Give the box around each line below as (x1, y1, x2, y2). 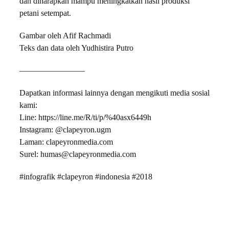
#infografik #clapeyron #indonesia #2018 (19, 172, 152, 182)
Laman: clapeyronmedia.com (19, 138, 113, 147)
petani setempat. (19, 9, 71, 18)
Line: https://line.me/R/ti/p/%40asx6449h (19, 113, 151, 123)
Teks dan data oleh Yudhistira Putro (19, 43, 133, 53)
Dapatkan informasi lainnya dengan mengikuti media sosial (19, 88, 210, 98)
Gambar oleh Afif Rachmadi (19, 31, 111, 41)
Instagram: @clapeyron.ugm (19, 125, 111, 135)
